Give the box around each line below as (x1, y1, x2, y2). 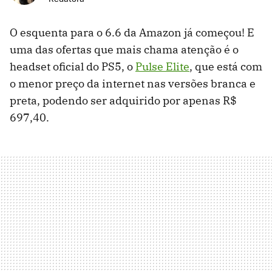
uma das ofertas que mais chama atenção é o (10, 42, 239, 57)
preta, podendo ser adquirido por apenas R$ (10, 93, 237, 108)
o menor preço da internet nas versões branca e (10, 76, 256, 91)
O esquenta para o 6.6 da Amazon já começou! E (10, 25, 254, 40)
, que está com (189, 59, 262, 74)
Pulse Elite (135, 59, 189, 74)
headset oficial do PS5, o (10, 59, 135, 74)
